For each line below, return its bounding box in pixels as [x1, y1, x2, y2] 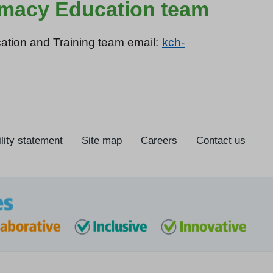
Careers [141, 134, 177, 146]
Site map [82, 134, 122, 146]
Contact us [196, 134, 246, 146]
